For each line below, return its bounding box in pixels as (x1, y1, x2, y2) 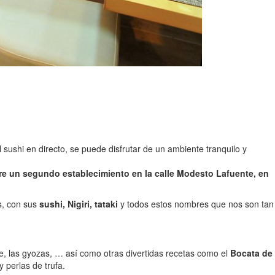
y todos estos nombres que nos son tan (118, 198, 274, 211)
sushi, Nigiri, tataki (39, 198, 118, 211)
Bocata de (230, 247, 273, 260)
